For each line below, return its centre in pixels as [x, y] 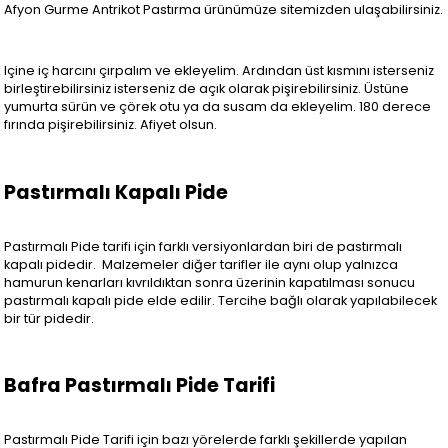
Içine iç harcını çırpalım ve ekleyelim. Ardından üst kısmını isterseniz [219, 71]
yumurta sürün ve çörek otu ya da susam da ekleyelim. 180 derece [218, 107]
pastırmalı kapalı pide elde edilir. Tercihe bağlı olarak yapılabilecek [221, 300]
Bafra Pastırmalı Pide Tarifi [140, 386]
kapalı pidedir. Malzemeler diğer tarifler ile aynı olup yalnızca [201, 264]
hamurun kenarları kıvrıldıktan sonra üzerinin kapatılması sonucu [210, 282]
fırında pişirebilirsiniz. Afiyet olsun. [111, 125]
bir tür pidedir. [49, 318]
